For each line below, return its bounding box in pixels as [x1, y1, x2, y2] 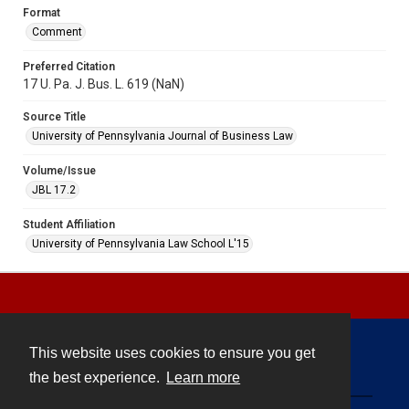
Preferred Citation [23, 59, 115, 73]
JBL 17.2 [32, 183, 76, 196]
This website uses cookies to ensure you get [29, 345, 315, 362]
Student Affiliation [23, 217, 115, 231]
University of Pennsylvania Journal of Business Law [32, 129, 293, 142]
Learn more [166, 370, 241, 386]
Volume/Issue [23, 163, 96, 177]
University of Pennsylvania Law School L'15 [32, 236, 249, 250]
